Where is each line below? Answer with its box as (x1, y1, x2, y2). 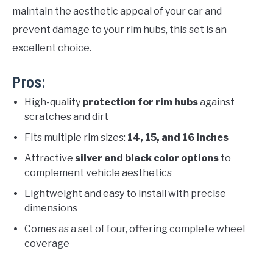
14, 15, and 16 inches (127, 131, 229, 143)
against (198, 96, 235, 108)
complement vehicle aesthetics (24, 166, 172, 179)
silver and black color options (75, 152, 219, 164)
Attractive (24, 152, 75, 164)
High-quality (24, 96, 82, 108)
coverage (24, 237, 69, 249)
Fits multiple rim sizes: (24, 131, 127, 143)
